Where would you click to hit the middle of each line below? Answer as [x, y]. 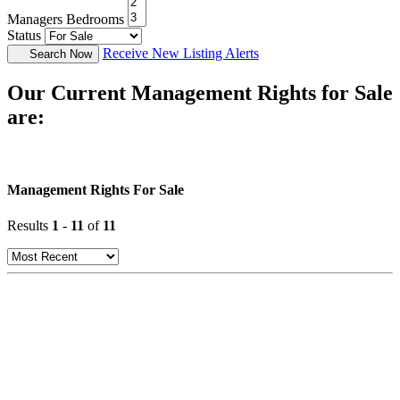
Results [29, 225]
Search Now [60, 54]
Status [24, 36]
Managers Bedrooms [66, 20]
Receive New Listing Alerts [180, 54]
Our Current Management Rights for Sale [200, 93]
